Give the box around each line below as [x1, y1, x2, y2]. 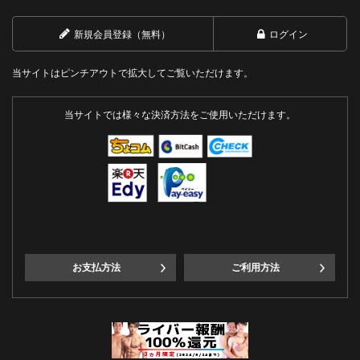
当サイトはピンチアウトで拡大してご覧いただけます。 [12, 67, 253, 79]
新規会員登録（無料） [74, 28, 170, 40]
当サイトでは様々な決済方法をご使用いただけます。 [64, 108, 296, 121]
